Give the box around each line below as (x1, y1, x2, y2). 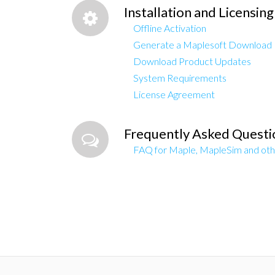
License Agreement (133, 88, 215, 100)
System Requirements (133, 72, 227, 83)
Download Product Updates (133, 55, 251, 67)
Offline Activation (133, 22, 206, 34)
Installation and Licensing (124, 4, 274, 20)
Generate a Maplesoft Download (133, 39, 272, 50)
